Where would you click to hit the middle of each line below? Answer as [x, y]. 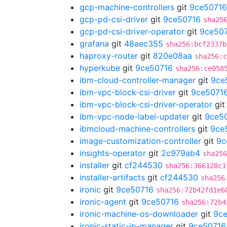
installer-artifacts [112, 177]
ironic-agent [103, 202]
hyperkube [100, 68]
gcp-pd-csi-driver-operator [132, 31]
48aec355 [144, 44]
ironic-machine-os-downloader [139, 214]
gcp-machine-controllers [127, 7]
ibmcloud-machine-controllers [137, 129]
